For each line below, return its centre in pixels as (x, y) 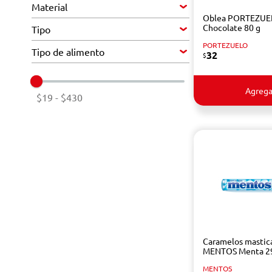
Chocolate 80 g (231, 27)
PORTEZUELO (225, 45)
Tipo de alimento (68, 52)
